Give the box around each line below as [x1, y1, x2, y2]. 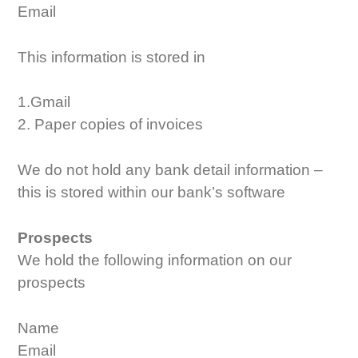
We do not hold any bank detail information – [18, 161, 324, 179]
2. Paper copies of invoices [18, 116, 204, 133]
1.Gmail [18, 93, 71, 111]
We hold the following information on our [18, 252, 292, 269]
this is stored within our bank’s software [18, 184, 286, 201]
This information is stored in [18, 48, 206, 66]
